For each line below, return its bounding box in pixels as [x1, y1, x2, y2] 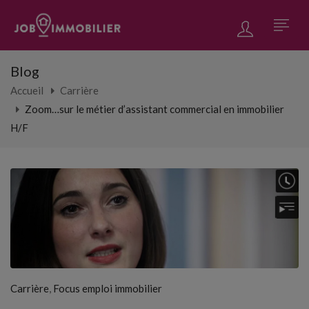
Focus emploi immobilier [53, 281, 162, 295]
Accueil [10, 83, 43, 97]
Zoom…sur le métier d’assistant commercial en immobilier [25, 102, 284, 115]
